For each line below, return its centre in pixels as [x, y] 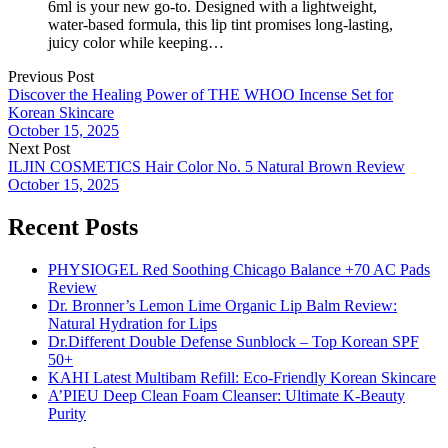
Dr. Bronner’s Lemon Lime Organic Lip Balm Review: [222, 305]
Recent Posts [73, 227]
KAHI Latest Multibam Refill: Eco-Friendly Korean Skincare [242, 377]
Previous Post [51, 77]
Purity [67, 413]
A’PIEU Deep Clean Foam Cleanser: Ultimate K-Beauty [226, 395]
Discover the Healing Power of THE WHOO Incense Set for [200, 95]
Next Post [39, 149]
